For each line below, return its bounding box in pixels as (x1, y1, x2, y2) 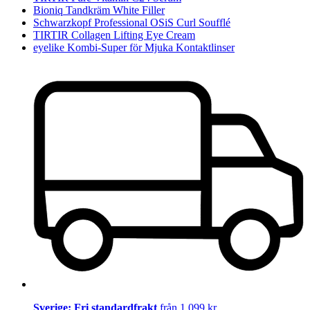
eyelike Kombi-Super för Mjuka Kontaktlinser (33, 42, 235, 54)
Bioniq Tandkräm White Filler (33, 4, 165, 17)
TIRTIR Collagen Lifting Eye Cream (33, 29, 195, 42)
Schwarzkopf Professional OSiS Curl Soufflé (33, 17, 230, 29)
